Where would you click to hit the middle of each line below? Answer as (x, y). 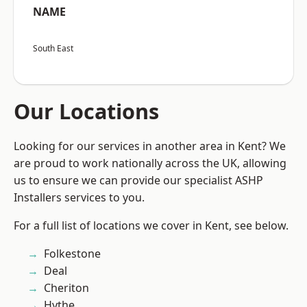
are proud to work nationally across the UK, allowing (150, 163)
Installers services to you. (79, 198)
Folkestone (72, 254)
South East (53, 49)
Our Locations (86, 111)
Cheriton (66, 288)
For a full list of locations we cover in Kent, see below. (151, 226)
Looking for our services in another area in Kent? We (150, 146)
